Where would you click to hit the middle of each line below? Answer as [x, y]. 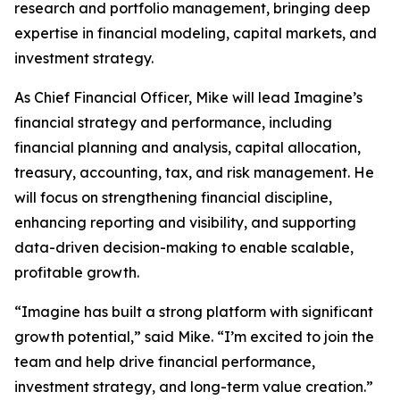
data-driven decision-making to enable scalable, [184, 247]
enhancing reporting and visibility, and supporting [185, 222]
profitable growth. [77, 272]
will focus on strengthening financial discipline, [173, 197]
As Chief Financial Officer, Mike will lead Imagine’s [188, 97]
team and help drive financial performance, [165, 362]
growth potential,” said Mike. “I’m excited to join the [194, 337]
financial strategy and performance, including [173, 122]
